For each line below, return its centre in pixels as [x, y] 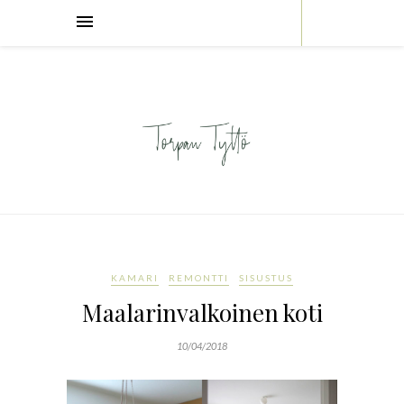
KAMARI [135, 278]
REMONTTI [199, 278]
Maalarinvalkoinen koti [202, 313]
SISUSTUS [266, 278]
